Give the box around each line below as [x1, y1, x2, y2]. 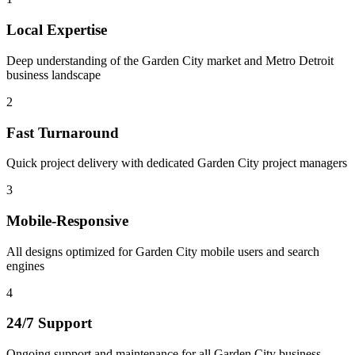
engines [6, 258, 44, 273]
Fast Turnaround [6, 124, 119, 141]
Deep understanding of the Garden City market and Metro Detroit [6, 53, 334, 67]
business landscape [6, 67, 101, 82]
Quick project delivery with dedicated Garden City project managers [6, 156, 347, 170]
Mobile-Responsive [6, 212, 128, 229]
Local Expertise [6, 21, 107, 39]
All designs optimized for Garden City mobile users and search [6, 244, 319, 258]
